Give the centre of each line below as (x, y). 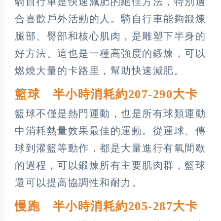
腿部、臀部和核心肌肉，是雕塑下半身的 (110, 36)
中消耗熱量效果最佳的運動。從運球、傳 (110, 130)
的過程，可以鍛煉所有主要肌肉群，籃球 (110, 165)
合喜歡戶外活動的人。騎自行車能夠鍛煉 (110, 18)
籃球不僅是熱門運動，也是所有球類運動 (110, 113)
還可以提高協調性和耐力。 (78, 182)
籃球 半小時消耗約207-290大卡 (106, 94)
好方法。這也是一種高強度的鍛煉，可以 (110, 53)
